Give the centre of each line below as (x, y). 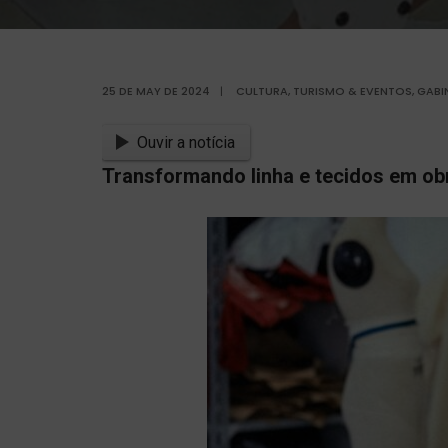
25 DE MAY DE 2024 (156, 91)
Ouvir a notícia (186, 142)
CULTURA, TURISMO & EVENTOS (324, 91)
